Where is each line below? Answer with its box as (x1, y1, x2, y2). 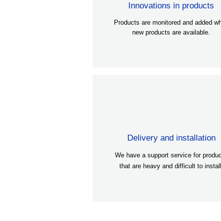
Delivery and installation (127, 133, 216, 143)
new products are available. (132, 29, 210, 36)
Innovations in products (128, 1, 214, 10)
